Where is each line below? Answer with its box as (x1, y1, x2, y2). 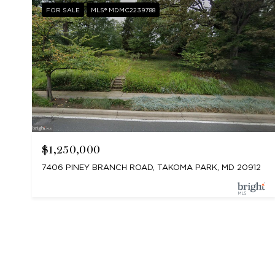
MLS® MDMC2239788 (91, 6, 155, 14)
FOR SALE (46, 6, 80, 14)
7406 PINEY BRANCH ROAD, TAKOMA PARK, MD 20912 (42, 163, 261, 172)
